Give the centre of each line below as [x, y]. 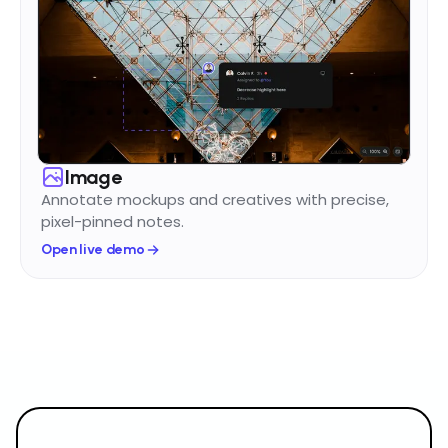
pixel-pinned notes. [112, 222]
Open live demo [93, 250]
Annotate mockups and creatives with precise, [215, 200]
